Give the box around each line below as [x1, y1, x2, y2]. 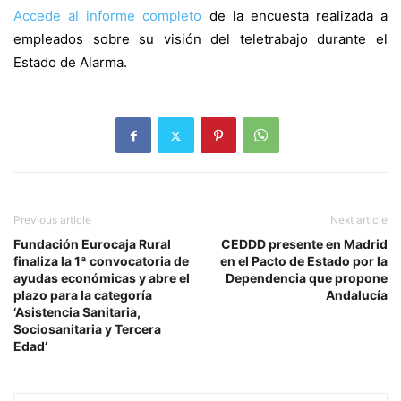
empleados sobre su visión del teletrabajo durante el [13, 30, 388, 48]
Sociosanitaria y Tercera [13, 321, 161, 337]
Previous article [13, 213, 91, 227]
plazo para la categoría [13, 287, 152, 303]
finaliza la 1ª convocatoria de [13, 253, 189, 269]
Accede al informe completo [13, 7, 202, 25]
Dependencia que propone [226, 270, 388, 286]
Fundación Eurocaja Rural [13, 236, 171, 252]
